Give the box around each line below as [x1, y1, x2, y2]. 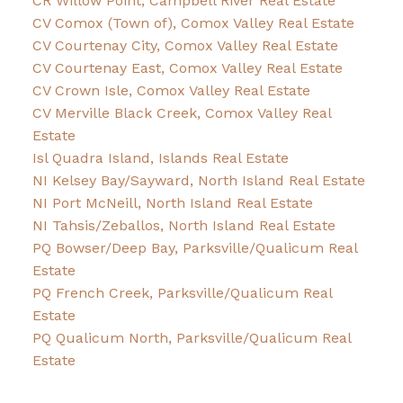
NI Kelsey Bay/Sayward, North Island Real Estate [31, 171, 365, 189]
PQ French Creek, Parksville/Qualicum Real [31, 283, 332, 301]
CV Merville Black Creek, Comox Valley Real [31, 103, 331, 121]
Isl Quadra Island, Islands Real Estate [31, 148, 289, 166]
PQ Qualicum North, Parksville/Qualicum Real [31, 328, 351, 346]
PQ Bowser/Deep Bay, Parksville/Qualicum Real [31, 238, 357, 256]
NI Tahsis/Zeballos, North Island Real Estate [31, 216, 336, 234]
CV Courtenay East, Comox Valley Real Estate [31, 58, 343, 76]
